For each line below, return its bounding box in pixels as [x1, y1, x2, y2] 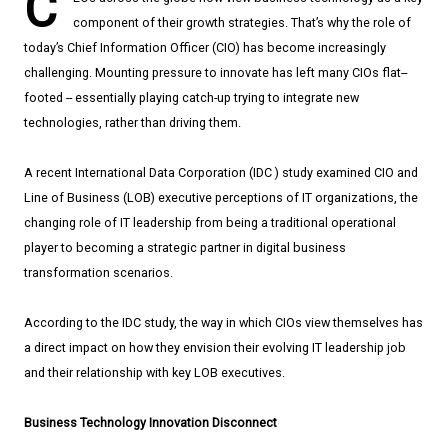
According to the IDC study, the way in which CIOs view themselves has [24, 315, 423, 331]
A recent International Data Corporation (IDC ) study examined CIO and [24, 165, 418, 181]
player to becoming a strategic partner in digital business [24, 240, 346, 256]
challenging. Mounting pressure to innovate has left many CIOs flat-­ [24, 65, 407, 81]
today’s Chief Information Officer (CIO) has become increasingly [24, 40, 386, 56]
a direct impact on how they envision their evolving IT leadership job [24, 340, 406, 356]
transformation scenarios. [24, 265, 173, 281]
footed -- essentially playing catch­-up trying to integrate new [24, 90, 359, 106]
